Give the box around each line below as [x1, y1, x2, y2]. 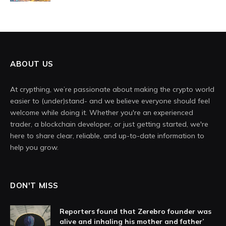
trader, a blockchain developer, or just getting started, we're [10, 120, 208, 129]
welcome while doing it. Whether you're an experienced [10, 108, 193, 118]
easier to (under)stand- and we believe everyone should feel [10, 96, 210, 106]
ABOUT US [10, 59, 53, 69]
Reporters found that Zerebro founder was [60, 207, 211, 216]
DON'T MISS [10, 181, 59, 191]
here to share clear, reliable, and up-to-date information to [10, 131, 204, 141]
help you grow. [10, 143, 59, 152]
